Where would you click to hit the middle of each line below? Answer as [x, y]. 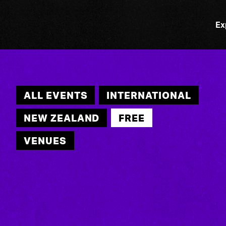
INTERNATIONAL [149, 95]
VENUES [45, 140]
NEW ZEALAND [62, 118]
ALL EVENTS [55, 95]
